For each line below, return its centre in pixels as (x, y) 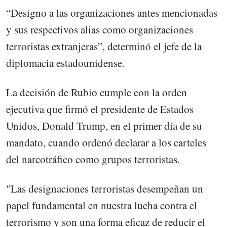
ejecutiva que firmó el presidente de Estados (100, 109)
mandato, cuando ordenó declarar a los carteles (106, 142)
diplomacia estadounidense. (65, 63)
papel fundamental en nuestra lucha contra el (102, 205)
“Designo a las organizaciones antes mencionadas (112, 12)
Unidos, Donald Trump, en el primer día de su (104, 125)
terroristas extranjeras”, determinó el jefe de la (104, 46)
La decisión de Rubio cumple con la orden (97, 92)
